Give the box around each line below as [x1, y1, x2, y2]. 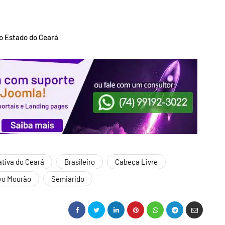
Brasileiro [64, 157, 95, 167]
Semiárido [51, 174, 84, 184]
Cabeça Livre [115, 157, 158, 167]
